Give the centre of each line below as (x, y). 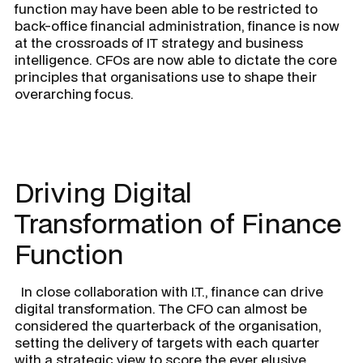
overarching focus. (77, 93)
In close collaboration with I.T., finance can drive (169, 291)
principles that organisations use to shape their (166, 76)
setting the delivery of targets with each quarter (167, 342)
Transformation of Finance (178, 223)
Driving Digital (103, 192)
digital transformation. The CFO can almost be (161, 308)
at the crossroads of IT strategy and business (159, 42)
